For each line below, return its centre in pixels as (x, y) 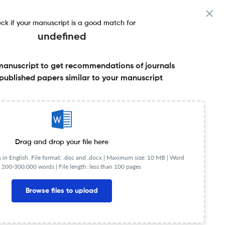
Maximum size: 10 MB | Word (145, 157)
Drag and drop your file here (62, 142)
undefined (62, 37)
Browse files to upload (62, 191)
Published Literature (66, 126)
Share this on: (78, 97)
